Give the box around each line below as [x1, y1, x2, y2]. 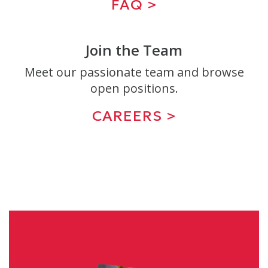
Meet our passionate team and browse [24, 64, 244, 81]
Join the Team [86, 40, 182, 60]
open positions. [90, 80, 178, 97]
